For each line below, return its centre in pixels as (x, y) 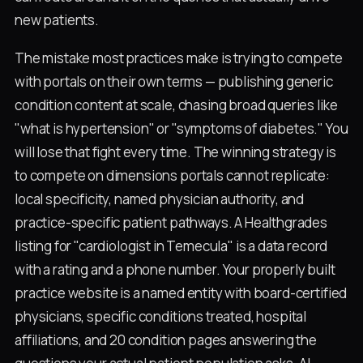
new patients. (57, 20)
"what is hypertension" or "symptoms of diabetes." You (181, 128)
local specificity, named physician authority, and (160, 199)
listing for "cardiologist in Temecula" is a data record (171, 246)
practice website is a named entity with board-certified (181, 293)
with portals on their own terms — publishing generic (174, 81)
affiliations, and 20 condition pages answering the (166, 340)
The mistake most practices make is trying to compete (179, 58)
